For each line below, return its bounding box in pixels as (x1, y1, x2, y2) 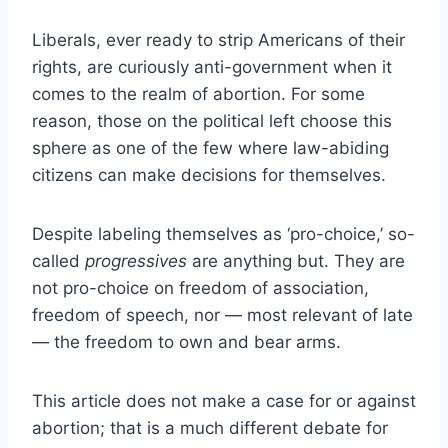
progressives (85, 250, 187, 271)
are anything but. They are (187, 250, 405, 271)
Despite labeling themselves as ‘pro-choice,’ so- (32, 223, 415, 244)
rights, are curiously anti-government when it (32, 56, 392, 77)
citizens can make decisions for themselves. (32, 164, 386, 185)
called (32, 250, 85, 271)
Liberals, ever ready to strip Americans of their (32, 29, 405, 50)
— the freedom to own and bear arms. (32, 331, 341, 352)
